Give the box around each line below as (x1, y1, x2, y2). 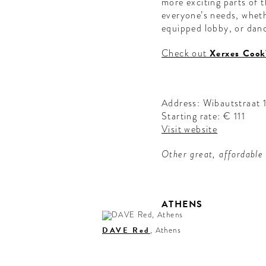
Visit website (161, 122, 218, 137)
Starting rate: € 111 (161, 109, 248, 123)
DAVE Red (102, 224, 150, 237)
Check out (161, 46, 210, 61)
